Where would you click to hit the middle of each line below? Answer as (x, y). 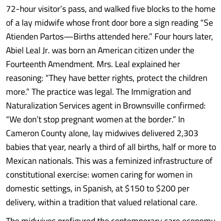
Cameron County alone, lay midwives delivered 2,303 (102, 133)
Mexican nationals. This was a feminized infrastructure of (109, 161)
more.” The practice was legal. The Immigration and (98, 92)
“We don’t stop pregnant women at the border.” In (95, 119)
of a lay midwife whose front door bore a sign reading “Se (110, 22)
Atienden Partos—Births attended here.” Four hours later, (110, 36)
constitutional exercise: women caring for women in (99, 174)
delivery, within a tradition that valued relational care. (102, 202)
